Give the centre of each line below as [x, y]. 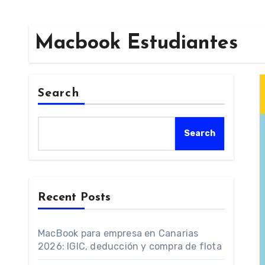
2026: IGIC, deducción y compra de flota [130, 246]
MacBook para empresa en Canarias [118, 233]
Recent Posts [74, 198]
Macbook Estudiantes [136, 43]
